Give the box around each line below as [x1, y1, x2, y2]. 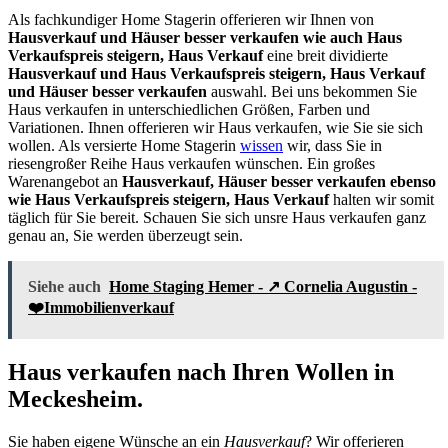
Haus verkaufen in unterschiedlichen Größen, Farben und [8, 101, 370, 119]
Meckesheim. [8, 385, 143, 412]
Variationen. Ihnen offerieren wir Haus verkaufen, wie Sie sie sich [8, 119, 423, 137]
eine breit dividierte [263, 47, 388, 65]
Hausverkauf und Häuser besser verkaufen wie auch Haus [8, 29, 402, 47]
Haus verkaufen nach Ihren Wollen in [8, 358, 394, 385]
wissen [240, 137, 283, 155]
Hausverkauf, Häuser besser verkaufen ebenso [122, 173, 436, 191]
